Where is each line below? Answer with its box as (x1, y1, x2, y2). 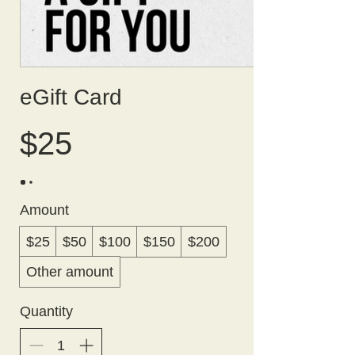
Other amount (26, 264, 113, 281)
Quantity (20, 303, 73, 320)
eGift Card (20, 85, 122, 110)
